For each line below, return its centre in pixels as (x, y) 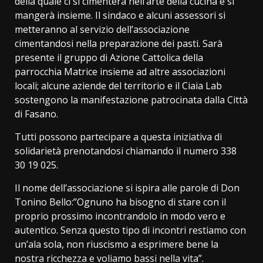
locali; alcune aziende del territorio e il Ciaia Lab (118, 85)
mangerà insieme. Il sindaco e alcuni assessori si (120, 15)
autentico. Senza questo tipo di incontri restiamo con (130, 230)
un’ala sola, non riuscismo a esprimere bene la (117, 244)
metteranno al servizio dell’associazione (102, 29)
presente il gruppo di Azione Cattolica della (109, 57)
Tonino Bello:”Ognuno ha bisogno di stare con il (120, 202)
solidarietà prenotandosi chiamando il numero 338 (126, 151)
